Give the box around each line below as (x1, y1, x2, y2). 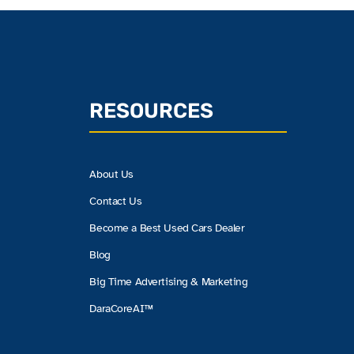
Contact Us (89, 194, 142, 208)
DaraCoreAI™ (89, 301, 153, 315)
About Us (89, 167, 134, 181)
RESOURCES (89, 99, 214, 123)
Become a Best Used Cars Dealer (89, 220, 245, 235)
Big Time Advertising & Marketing (89, 274, 248, 288)
